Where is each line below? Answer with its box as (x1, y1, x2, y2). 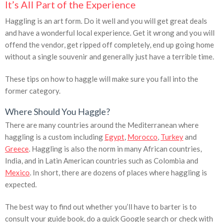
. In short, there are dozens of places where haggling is (30, 168, 207, 177)
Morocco (127, 132, 158, 142)
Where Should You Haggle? (5, 106, 110, 117)
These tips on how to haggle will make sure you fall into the (5, 74, 198, 84)
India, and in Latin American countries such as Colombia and (5, 156, 198, 166)
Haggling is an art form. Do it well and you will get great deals (5, 16, 207, 26)
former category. (5, 86, 60, 96)
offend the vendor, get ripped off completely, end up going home (5, 40, 214, 50)
